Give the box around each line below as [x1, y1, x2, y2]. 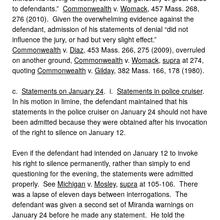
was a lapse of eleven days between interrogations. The [12, 189, 188, 199]
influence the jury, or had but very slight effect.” [12, 34, 159, 44]
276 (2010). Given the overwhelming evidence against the [12, 14, 194, 24]
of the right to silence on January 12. [12, 127, 126, 137]
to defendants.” [12, 3, 63, 13]
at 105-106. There [137, 179, 198, 189]
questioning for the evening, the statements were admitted [12, 168, 193, 178]
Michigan [57, 179, 85, 189]
